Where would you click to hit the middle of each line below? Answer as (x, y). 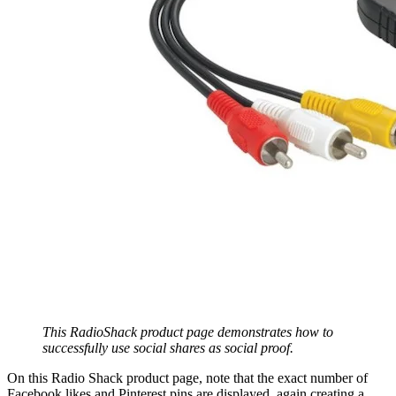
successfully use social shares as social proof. (168, 347)
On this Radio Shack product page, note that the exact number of (187, 377)
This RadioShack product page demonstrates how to (188, 331)
